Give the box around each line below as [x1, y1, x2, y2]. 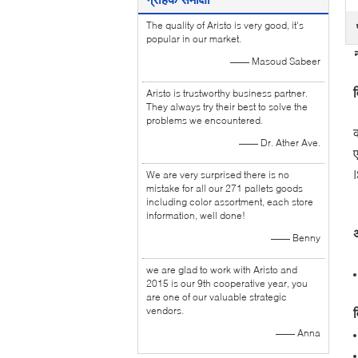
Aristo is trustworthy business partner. [146, 87, 308, 99]
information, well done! [146, 209, 245, 221]
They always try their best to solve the [146, 101, 308, 113]
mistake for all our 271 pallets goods [146, 182, 303, 194]
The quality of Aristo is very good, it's [146, 19, 304, 31]
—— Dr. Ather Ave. [239, 137, 320, 149]
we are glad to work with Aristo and [146, 264, 297, 276]
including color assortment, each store [146, 196, 313, 208]
